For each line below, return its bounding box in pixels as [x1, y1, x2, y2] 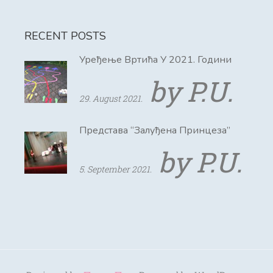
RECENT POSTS [24, 29, 106, 44]
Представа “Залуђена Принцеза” [79, 124, 230, 138]
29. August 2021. [79, 93, 143, 105]
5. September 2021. [79, 163, 152, 175]
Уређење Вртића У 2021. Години [79, 53, 232, 67]
